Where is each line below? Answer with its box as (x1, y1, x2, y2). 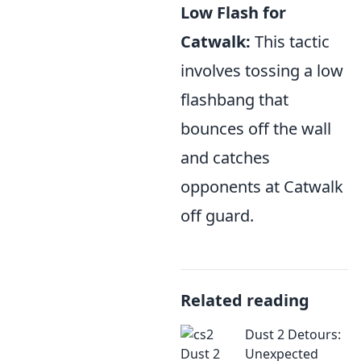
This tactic (251, 31, 330, 53)
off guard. (180, 205, 254, 227)
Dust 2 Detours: (245, 326, 341, 344)
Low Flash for (180, 2, 286, 24)
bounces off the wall (180, 118, 331, 140)
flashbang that (180, 89, 288, 111)
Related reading (180, 289, 309, 312)
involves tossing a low (180, 60, 343, 82)
